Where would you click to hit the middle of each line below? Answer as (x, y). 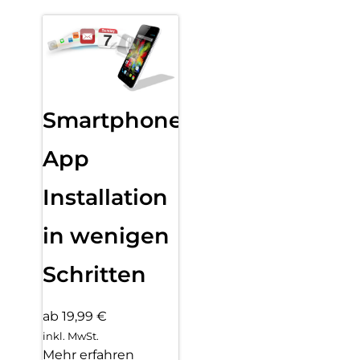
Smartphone (112, 120)
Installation (105, 197)
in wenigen (106, 235)
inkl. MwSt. (71, 336)
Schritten (94, 274)
